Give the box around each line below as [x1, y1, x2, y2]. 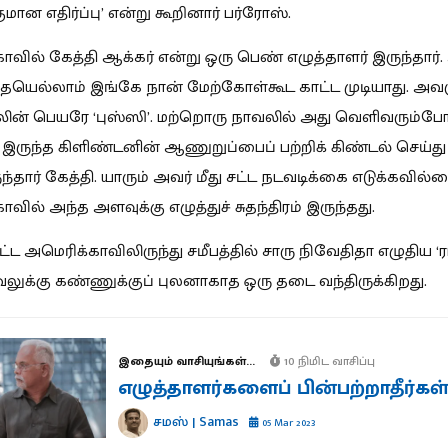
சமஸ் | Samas [152, 410, 239, 434]
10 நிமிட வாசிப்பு [280, 351, 375, 372]
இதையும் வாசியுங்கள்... [117, 351, 255, 372]
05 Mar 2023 [258, 413, 316, 432]
